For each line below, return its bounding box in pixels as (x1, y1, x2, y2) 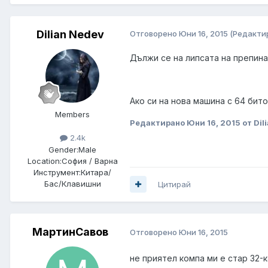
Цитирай (158, 179, 191, 189)
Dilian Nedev (36, 28, 104, 41)
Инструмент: (33, 167, 81, 177)
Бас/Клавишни (44, 178, 101, 188)
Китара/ (81, 167, 111, 177)
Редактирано (130, 118, 187, 128)
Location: (27, 156, 62, 166)
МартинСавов (32, 225, 108, 238)
